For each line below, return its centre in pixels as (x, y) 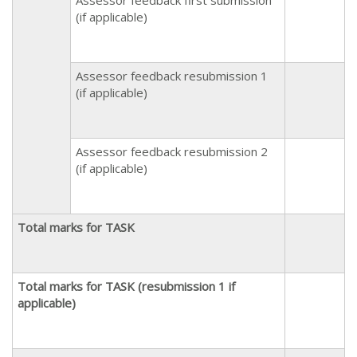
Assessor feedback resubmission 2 (172, 151)
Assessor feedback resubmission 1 (172, 75)
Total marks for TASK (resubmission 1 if (126, 286)
